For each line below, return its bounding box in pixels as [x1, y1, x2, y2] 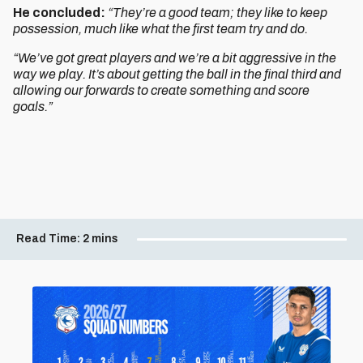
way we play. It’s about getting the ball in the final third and [13, 67, 341, 81]
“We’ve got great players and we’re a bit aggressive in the [13, 51, 336, 65]
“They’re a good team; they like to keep [108, 6, 327, 19]
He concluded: [13, 6, 108, 19]
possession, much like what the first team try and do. [13, 22, 308, 36]
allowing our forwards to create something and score [13, 83, 310, 97]
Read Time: [16, 232, 80, 245]
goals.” [13, 100, 53, 113]
